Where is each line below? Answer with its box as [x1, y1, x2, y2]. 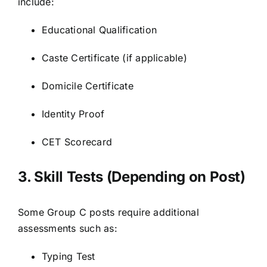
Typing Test [42, 250, 95, 263]
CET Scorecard [42, 135, 113, 148]
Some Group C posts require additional [18, 206, 199, 219]
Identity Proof [42, 107, 105, 120]
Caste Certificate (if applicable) [42, 51, 187, 64]
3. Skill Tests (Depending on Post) [18, 168, 246, 186]
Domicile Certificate [42, 79, 133, 92]
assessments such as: [18, 222, 117, 235]
